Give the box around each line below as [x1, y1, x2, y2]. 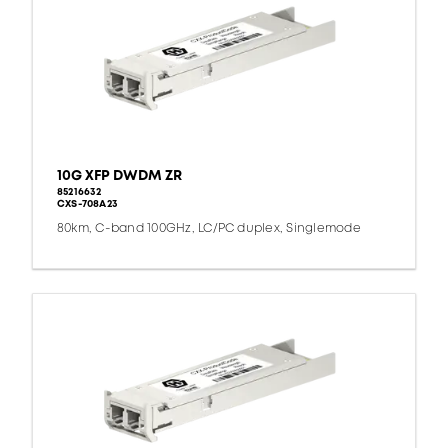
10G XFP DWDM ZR [57, 166, 182, 186]
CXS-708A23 [57, 197, 118, 212]
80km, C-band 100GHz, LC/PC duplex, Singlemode [57, 220, 361, 238]
